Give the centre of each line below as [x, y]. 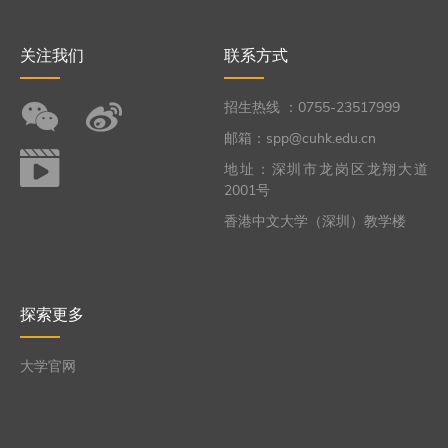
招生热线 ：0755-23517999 [312, 107]
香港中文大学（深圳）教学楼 [315, 221]
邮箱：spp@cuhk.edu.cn [300, 138]
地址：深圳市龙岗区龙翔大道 [326, 169]
